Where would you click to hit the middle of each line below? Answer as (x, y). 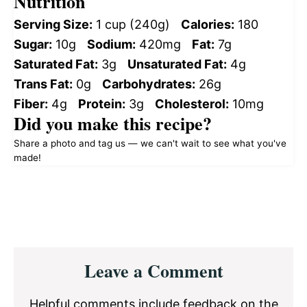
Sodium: (111, 44)
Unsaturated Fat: (177, 64)
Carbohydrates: (149, 84)
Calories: (208, 24)
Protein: (102, 103)
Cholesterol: (192, 103)
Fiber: (31, 103)
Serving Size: (53, 24)
